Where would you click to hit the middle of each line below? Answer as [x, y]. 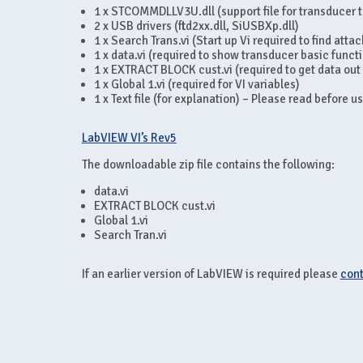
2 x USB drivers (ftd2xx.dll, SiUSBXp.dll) [196, 26]
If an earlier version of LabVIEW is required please [211, 274]
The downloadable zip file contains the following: [208, 164]
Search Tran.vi [130, 235]
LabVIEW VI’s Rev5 [129, 138]
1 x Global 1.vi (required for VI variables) [196, 84]
